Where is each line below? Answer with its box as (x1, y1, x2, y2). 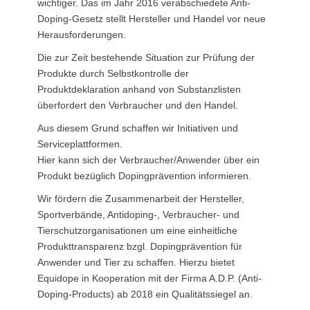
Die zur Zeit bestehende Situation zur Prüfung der (37, 52, 255, 64)
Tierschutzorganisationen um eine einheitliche (37, 225, 237, 237)
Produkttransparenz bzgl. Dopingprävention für (37, 241, 242, 253)
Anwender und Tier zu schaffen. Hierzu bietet (37, 257, 235, 268)
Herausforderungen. (37, 29, 126, 41)
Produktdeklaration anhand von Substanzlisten (37, 84, 241, 95)
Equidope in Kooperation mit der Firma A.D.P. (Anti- (37, 273, 262, 284)
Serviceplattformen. (37, 138, 122, 150)
